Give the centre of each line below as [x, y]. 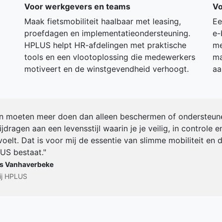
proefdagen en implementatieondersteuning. [107, 33]
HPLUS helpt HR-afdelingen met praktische [105, 45]
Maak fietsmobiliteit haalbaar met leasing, [103, 22]
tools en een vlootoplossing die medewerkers [110, 57]
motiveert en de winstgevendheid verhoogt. [107, 69]
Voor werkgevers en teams [77, 7]
